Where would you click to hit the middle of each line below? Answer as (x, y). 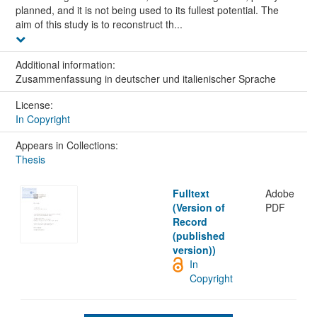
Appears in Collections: (67, 145)
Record (190, 222)
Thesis (30, 160)
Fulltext (191, 194)
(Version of (199, 208)
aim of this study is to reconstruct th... (99, 24)
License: (35, 105)
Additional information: (67, 65)
